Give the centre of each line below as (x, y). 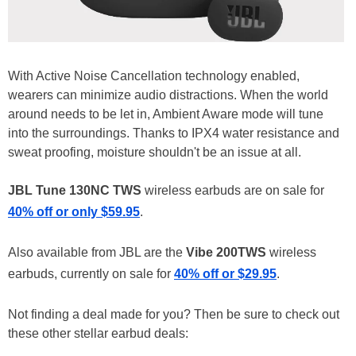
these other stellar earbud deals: (98, 334)
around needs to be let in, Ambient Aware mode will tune (166, 114)
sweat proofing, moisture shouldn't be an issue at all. (155, 153)
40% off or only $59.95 (74, 212)
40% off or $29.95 (225, 274)
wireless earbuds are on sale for (233, 191)
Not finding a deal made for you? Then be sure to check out (174, 315)
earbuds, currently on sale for (91, 274)
